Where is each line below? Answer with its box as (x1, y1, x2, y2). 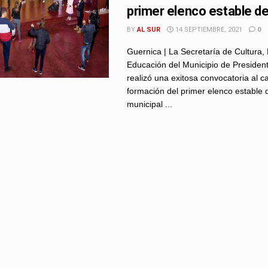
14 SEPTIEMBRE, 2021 (173, 26, 242, 33)
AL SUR (137, 26, 160, 33)
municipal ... (127, 99, 172, 109)
